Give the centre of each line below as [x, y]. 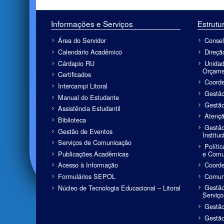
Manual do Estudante [89, 97]
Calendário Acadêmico [90, 52]
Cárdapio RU [76, 63]
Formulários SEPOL [87, 176]
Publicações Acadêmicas [93, 153]
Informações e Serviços [92, 24]
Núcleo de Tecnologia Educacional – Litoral [119, 187]
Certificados [75, 74]
